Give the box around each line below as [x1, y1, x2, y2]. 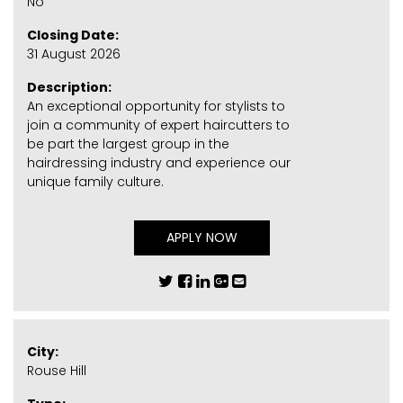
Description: [27, 78, 112, 97]
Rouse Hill [27, 362, 86, 381]
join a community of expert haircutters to [27, 116, 290, 135]
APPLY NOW [166, 228, 237, 247]
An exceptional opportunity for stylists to [27, 97, 285, 116]
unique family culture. [27, 173, 164, 192]
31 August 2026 [27, 45, 121, 64]
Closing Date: [27, 26, 119, 45]
